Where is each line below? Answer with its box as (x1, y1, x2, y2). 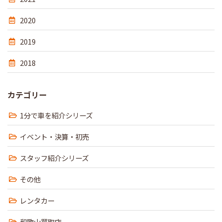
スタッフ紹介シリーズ (20, 153, 89, 164)
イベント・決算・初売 (20, 131, 89, 142)
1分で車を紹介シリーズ (20, 110, 93, 121)
